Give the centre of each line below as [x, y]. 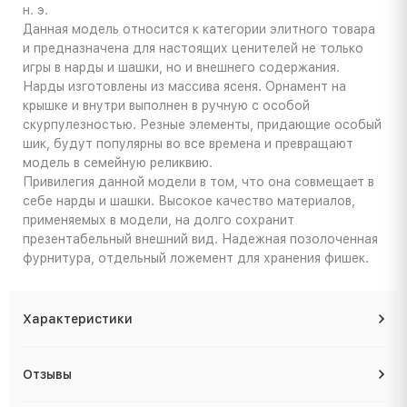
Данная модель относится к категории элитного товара [199, 30]
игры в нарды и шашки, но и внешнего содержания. [181, 68]
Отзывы [47, 375]
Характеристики [78, 319]
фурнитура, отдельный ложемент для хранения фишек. [196, 258]
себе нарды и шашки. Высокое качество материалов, [189, 201]
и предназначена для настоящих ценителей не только [193, 49]
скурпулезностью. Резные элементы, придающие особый [202, 125]
